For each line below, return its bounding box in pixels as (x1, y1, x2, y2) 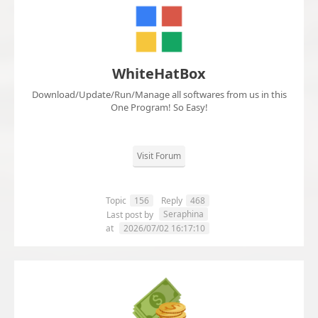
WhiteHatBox (112, 64, 206, 84)
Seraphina (163, 208, 204, 221)
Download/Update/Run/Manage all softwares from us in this (31, 88, 287, 102)
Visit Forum (137, 150, 181, 163)
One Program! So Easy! (110, 101, 208, 114)
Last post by (106, 209, 155, 221)
